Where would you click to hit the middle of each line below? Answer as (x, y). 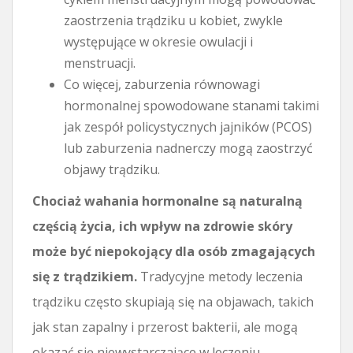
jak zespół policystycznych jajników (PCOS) (188, 126)
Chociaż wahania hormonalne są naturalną (167, 201)
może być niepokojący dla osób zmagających (174, 251)
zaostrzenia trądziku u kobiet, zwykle (173, 20)
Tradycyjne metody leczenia (220, 276)
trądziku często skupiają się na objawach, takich (173, 301)
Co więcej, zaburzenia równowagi (162, 84)
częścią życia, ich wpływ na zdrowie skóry (162, 226)
